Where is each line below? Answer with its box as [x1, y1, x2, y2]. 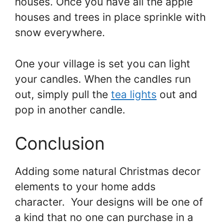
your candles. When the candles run [15, 72, 191, 85]
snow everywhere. [15, 26, 105, 39]
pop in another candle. [15, 103, 125, 116]
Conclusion [15, 133, 105, 154]
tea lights [111, 88, 157, 101]
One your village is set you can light [15, 57, 190, 70]
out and [157, 88, 197, 101]
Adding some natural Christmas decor [15, 165, 201, 178]
